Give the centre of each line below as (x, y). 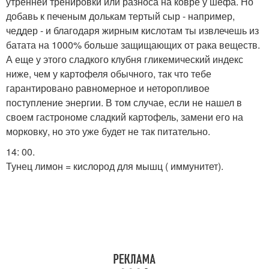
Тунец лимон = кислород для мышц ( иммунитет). (115, 166)
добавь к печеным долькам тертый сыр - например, (120, 16)
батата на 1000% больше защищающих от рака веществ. (133, 45)
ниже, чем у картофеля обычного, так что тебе (109, 74)
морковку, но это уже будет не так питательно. (108, 131)
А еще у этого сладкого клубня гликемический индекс (125, 59)
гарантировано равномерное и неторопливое (108, 88)
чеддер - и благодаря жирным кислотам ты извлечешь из (132, 30)
